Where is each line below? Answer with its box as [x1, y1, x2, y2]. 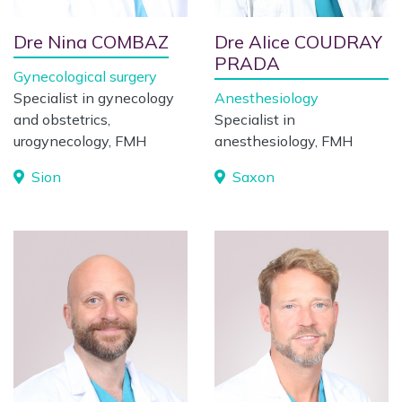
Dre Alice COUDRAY [214, 31, 382, 53]
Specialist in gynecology [13, 89, 174, 107]
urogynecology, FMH [13, 132, 146, 150]
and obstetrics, [13, 110, 110, 128]
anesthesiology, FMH [214, 132, 353, 150]
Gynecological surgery [13, 67, 157, 85]
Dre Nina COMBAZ [13, 31, 169, 53]
